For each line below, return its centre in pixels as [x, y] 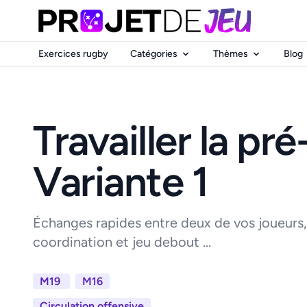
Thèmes [231, 54]
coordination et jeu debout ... [122, 242]
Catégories [154, 54]
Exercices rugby [73, 54]
